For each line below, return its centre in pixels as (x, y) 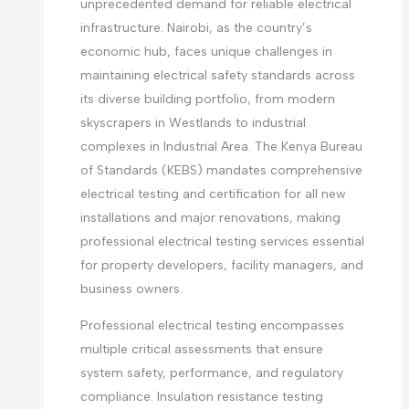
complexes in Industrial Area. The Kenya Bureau (221, 147)
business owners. (131, 289)
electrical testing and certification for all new (213, 194)
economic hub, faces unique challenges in (206, 52)
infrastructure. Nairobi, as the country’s (196, 28)
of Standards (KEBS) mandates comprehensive (221, 171)
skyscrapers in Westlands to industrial (193, 123)
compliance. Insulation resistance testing (201, 397)
